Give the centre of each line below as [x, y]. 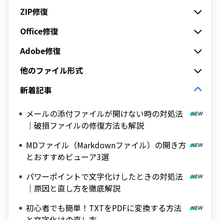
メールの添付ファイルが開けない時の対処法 [105, 113]
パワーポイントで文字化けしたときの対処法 [105, 176]
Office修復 [39, 31]
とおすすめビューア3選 [68, 157]
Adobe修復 [41, 51]
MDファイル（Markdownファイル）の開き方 [106, 145]
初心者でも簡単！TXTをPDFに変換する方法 [104, 208]
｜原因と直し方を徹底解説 [73, 188]
